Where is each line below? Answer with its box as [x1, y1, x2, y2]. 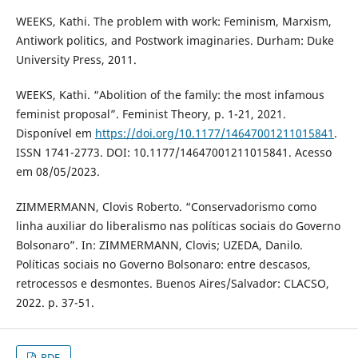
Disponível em [15, 125, 95, 141]
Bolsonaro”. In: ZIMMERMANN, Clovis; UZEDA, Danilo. [15, 237, 303, 253]
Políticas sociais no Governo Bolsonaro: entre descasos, [15, 256, 311, 272]
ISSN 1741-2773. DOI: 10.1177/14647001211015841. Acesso [15, 144, 332, 160]
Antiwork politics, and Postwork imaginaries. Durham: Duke [15, 32, 334, 48]
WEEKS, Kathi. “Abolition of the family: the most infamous [15, 86, 324, 102]
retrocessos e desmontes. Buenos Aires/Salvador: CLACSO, [15, 275, 329, 291]
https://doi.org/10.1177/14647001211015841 [94, 125, 334, 141]
